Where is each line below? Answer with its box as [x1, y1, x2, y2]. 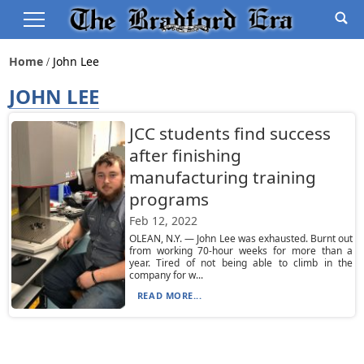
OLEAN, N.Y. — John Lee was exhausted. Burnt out [128, 232, 353, 245]
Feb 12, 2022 [128, 213, 197, 228]
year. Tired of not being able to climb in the [128, 256, 353, 270]
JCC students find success [128, 122, 331, 145]
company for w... [128, 268, 203, 282]
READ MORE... [136, 289, 202, 301]
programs [128, 188, 209, 210]
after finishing [128, 144, 241, 167]
